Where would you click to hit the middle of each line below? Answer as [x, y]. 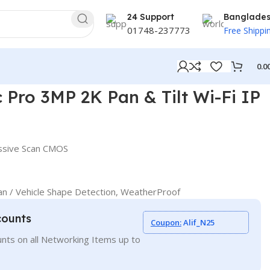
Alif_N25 [198, 222]
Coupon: [166, 222]
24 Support [151, 17]
